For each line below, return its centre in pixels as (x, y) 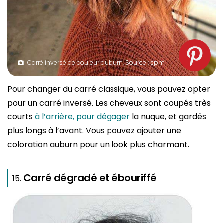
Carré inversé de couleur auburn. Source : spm (96, 63)
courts (21, 117)
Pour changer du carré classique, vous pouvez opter (109, 89)
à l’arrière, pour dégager (82, 117)
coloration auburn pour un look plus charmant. (98, 145)
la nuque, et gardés (168, 117)
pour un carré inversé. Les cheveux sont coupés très (109, 103)
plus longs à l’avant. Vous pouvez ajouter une (94, 131)
